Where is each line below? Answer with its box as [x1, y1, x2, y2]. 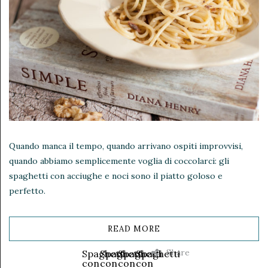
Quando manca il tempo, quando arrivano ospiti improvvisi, [9, 141, 243, 152]
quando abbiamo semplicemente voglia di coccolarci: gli [9, 156, 229, 167]
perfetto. [9, 185, 45, 197]
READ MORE [108, 224, 160, 234]
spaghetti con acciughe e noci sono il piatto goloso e [9, 170, 223, 182]
